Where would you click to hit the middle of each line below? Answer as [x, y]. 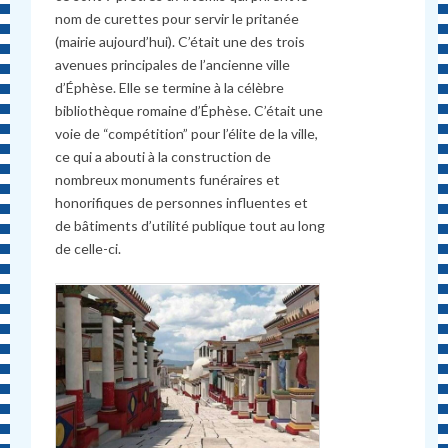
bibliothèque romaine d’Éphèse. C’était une [189, 110]
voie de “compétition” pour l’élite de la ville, [187, 133]
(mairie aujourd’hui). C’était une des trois [180, 41]
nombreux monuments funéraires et [168, 179]
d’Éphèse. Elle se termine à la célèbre [170, 87]
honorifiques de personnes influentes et [182, 202]
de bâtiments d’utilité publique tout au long [190, 225]
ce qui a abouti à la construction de [163, 156]
